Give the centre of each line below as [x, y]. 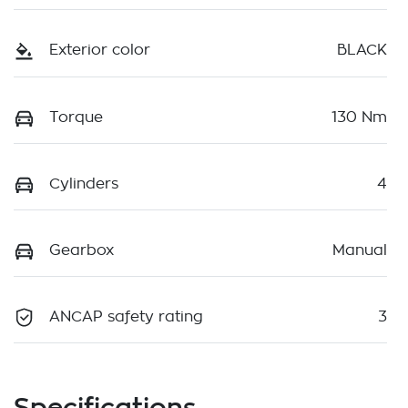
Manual [360, 250]
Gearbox [82, 250]
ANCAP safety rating [126, 317]
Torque [76, 117]
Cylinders [84, 184]
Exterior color [100, 51]
